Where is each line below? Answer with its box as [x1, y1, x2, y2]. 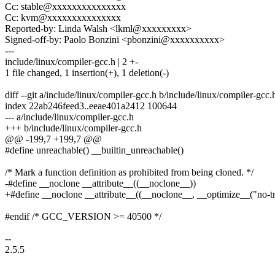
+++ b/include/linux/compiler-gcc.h [5, 123, 142, 134]
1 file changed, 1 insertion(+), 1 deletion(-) [5, 68, 169, 79]
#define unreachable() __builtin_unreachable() [5, 145, 184, 156]
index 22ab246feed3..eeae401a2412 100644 [5, 101, 177, 112]
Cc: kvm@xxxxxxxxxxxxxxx [5, 12, 121, 23]
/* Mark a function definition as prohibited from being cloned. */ [5, 167, 254, 178]
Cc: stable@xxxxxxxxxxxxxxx [5, 1, 126, 12]
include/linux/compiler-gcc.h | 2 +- [5, 56, 138, 68]
